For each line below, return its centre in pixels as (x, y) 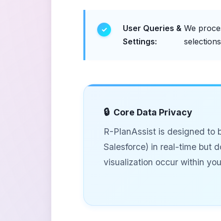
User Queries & (152, 28)
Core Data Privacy (153, 112)
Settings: (140, 41)
